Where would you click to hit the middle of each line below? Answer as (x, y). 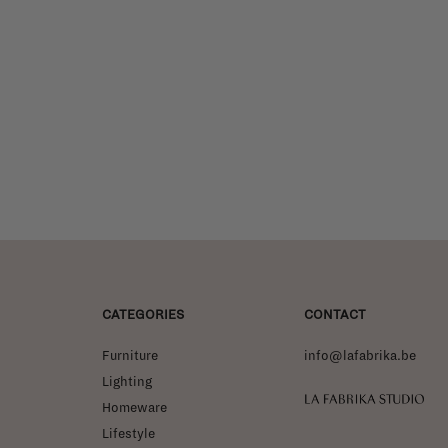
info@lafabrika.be (360, 355)
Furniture (130, 355)
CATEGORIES (143, 314)
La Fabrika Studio (364, 398)
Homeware (134, 407)
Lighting (127, 381)
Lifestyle (128, 433)
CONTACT (335, 314)
